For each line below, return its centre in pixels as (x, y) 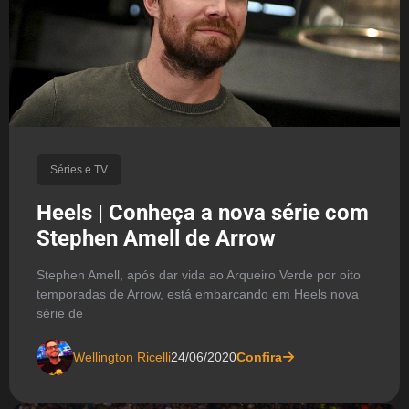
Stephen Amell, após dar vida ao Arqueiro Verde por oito (199, 275)
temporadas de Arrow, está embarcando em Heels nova (198, 294)
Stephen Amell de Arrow (156, 239)
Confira (259, 357)
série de (60, 314)
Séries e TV (79, 170)
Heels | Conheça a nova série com (203, 213)
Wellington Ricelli (122, 357)
